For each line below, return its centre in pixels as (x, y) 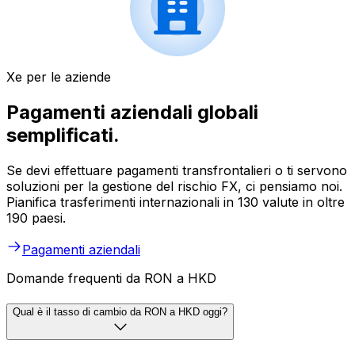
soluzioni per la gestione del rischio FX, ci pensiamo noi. (174, 187)
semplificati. (63, 136)
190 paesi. (36, 218)
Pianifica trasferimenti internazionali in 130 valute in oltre (176, 202)
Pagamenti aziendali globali (132, 113)
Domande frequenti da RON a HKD (111, 279)
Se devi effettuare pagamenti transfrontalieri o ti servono (177, 171)
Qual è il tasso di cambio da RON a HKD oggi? (120, 311)
